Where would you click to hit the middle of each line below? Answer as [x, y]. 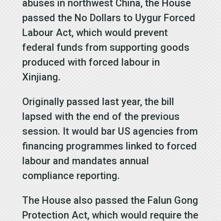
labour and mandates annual [85, 161]
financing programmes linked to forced [109, 146]
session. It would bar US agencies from [110, 131]
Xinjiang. [41, 77]
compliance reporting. [71, 175]
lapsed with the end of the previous [101, 116]
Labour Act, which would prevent [95, 32]
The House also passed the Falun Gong [110, 200]
